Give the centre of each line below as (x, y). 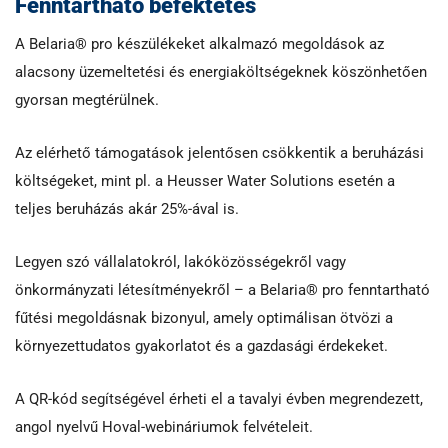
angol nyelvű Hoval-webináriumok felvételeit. (164, 427)
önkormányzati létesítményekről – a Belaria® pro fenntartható (222, 290)
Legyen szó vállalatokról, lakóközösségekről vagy (180, 262)
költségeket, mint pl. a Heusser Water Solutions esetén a (205, 181)
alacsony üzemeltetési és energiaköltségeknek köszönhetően (221, 72)
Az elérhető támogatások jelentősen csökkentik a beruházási (219, 153)
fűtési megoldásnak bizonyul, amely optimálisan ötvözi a (204, 318)
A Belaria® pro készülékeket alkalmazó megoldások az (199, 44)
